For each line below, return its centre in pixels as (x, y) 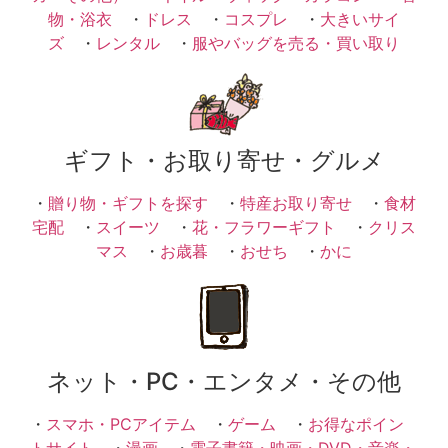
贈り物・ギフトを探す (128, 202)
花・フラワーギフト (264, 226)
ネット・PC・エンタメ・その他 (224, 382)
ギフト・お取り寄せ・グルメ (224, 160)
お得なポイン (356, 424)
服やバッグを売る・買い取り (296, 43)
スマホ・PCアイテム (121, 424)
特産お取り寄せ (296, 202)
